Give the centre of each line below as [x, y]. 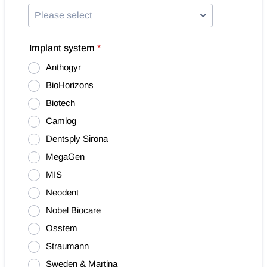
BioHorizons [70, 85]
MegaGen [65, 156]
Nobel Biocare [73, 210]
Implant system [62, 48]
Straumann [67, 246]
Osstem [62, 228]
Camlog [61, 121]
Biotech [60, 103]
